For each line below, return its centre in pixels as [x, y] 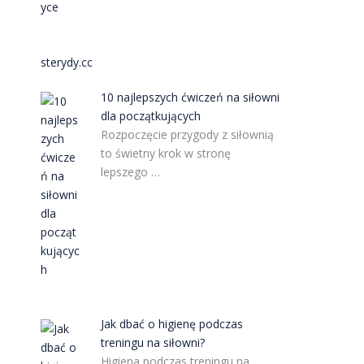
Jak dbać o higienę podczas [172, 324]
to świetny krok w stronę [166, 153]
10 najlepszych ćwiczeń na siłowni [191, 97]
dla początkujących [151, 115]
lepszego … [131, 171]
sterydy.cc [66, 62]
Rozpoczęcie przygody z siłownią [188, 134]
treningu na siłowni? [153, 343]
